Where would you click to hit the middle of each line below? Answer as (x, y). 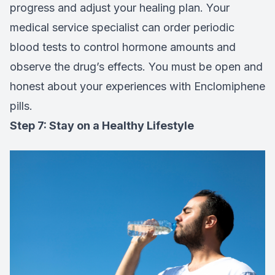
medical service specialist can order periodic (122, 27)
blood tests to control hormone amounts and (123, 47)
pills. (21, 106)
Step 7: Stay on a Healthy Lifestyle (102, 125)
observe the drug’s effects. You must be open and (136, 66)
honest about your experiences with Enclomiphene (137, 86)
